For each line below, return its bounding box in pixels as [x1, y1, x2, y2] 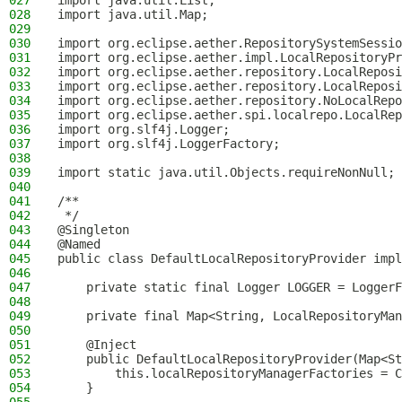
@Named [57, 237, 100, 251]
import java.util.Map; [57, 7, 208, 22]
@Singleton [57, 223, 129, 237]
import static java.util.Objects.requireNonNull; [57, 165, 395, 179]
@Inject [57, 337, 136, 352]
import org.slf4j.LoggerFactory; [57, 136, 280, 151]
